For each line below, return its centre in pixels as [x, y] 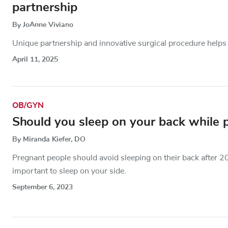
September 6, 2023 [42, 187]
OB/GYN [28, 105]
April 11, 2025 [35, 59]
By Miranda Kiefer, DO [49, 139]
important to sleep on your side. [69, 171]
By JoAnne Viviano [43, 24]
